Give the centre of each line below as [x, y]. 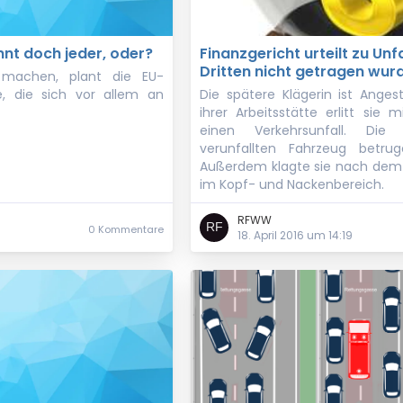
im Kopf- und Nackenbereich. [292, 184]
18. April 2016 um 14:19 [295, 235]
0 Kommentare [126, 229]
